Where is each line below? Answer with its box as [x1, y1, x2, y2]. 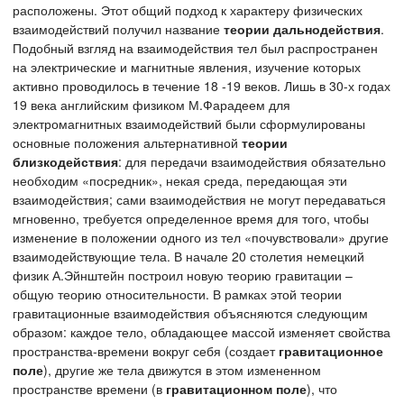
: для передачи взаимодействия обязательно [118, 151, 386, 170]
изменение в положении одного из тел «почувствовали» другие [13, 227, 389, 246]
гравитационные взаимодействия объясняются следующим [13, 303, 368, 322]
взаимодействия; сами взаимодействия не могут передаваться [13, 189, 386, 208]
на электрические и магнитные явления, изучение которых [13, 57, 361, 76]
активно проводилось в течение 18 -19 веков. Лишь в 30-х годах [13, 76, 390, 95]
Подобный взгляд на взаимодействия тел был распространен [13, 38, 378, 57]
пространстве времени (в [13, 379, 166, 398]
